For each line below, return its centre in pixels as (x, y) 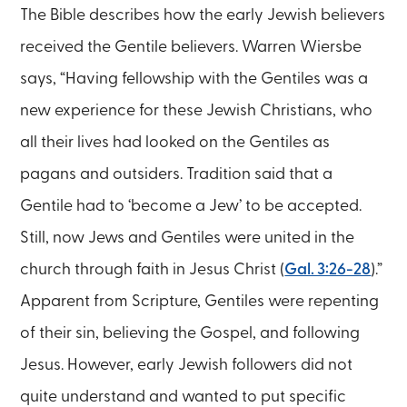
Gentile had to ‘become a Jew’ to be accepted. (191, 205)
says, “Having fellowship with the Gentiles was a (194, 78)
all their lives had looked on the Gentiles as (175, 142)
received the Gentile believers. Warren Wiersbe (191, 46)
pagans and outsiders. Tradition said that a (177, 174)
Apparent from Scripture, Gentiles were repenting (200, 301)
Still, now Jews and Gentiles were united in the (188, 237)
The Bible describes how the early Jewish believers (203, 15)
